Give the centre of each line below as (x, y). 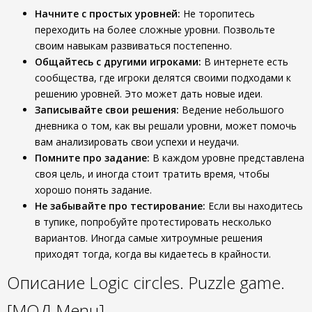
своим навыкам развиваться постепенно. (133, 46)
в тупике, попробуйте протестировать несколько (153, 222)
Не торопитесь (218, 14)
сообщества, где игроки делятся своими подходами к (163, 78)
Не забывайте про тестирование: (120, 206)
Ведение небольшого (232, 110)
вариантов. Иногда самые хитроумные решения (149, 238)
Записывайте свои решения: (107, 110)
